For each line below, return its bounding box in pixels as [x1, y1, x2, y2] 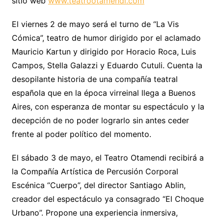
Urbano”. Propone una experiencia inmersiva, [11, 208, 178, 218]
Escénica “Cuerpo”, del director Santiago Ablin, [11, 180, 186, 191]
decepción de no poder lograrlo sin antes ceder [11, 115, 189, 126]
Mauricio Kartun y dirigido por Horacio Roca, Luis [11, 47, 196, 57]
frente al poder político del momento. [11, 129, 151, 139]
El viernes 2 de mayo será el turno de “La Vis [11, 19, 179, 29]
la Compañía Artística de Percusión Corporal [11, 166, 178, 177]
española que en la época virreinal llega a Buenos [11, 88, 195, 98]
